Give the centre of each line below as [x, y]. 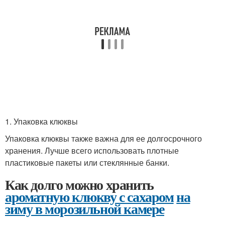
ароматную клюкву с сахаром [89, 197]
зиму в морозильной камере [85, 209]
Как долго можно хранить [79, 185]
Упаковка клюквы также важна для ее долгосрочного [103, 138]
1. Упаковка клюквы [41, 121]
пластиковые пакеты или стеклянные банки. [87, 162]
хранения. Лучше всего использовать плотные [92, 150]
